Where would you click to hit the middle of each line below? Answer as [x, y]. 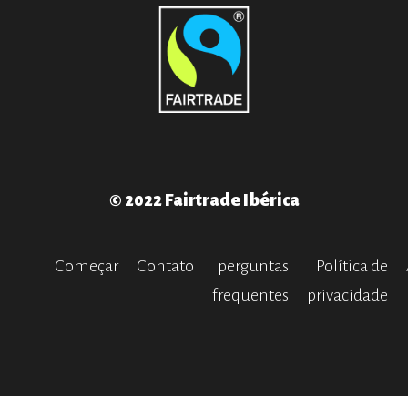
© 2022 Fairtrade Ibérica [204, 201]
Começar [87, 266]
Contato [165, 266]
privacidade [347, 296]
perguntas [253, 266]
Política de [352, 266]
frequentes [250, 296]
